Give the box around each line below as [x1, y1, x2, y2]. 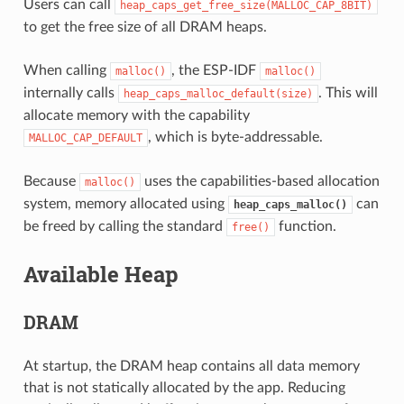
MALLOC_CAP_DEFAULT [28, 131, 142, 144]
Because [23, 173, 79, 188]
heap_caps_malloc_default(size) [123, 87, 313, 100]
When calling [23, 62, 110, 78]
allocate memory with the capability [23, 107, 250, 123]
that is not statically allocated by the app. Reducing [23, 380, 345, 395]
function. [274, 218, 336, 234]
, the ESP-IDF [170, 62, 260, 78]
